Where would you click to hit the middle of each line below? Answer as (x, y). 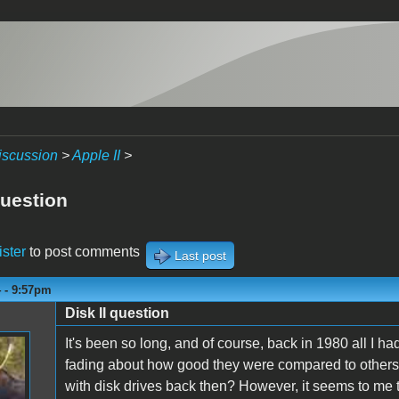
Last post (200, 255)
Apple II (96, 155)
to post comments (82, 251)
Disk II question (117, 313)
